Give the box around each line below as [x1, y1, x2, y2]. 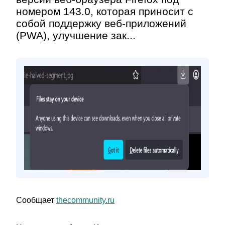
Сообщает [16, 196, 56, 204]
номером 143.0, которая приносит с [16, 6, 193, 17]
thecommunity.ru [56, 196, 115, 204]
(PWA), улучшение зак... [16, 30, 136, 41]
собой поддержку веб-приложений [16, 18, 186, 29]
